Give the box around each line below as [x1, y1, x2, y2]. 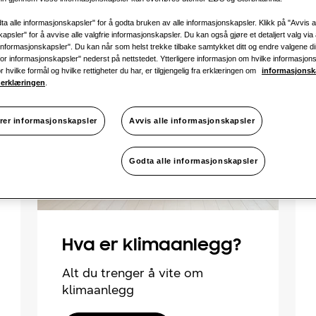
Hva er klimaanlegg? [61, 236, 241, 256]
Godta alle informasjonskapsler [129, 156, 258, 165]
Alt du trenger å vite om [61, 265, 203, 281]
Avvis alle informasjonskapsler [129, 116, 255, 125]
